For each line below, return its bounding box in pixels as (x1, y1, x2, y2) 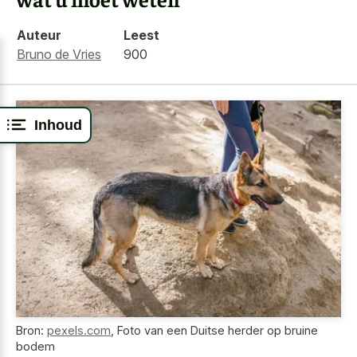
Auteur (17, 26, 61, 43)
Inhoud (34, 116, 82, 133)
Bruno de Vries (17, 45, 101, 62)
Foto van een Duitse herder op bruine (117, 324, 318, 338)
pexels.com (47, 324, 111, 338)
